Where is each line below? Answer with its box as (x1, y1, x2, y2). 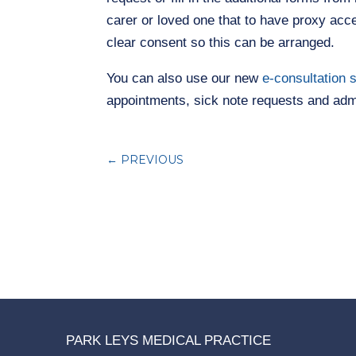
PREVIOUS (121, 153, 184, 168)
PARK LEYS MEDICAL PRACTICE (66, 332, 271, 348)
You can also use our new (106, 70, 263, 86)
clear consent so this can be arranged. (106, 34, 335, 50)
